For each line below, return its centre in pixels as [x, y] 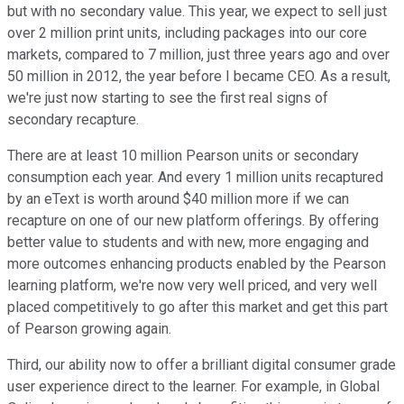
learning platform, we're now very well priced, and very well [192, 286]
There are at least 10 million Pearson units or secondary [183, 156]
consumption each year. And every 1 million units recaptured [195, 178]
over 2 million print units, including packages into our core [187, 33]
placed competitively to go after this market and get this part [197, 308]
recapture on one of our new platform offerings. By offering [193, 221]
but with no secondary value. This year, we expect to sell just [197, 12]
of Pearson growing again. [89, 329]
